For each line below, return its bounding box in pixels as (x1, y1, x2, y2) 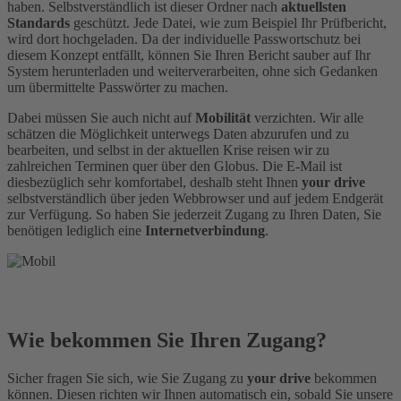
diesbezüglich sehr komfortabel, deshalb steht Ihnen (7, 174, 302, 190)
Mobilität (195, 109, 251, 125)
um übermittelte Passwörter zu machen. (7, 79, 228, 95)
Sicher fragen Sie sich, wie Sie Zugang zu (7, 371, 247, 387)
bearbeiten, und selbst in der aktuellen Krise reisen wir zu (7, 141, 329, 158)
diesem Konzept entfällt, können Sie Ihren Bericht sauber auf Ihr (7, 47, 371, 63)
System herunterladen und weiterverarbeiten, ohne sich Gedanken (7, 63, 378, 79)
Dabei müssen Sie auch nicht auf (7, 109, 195, 125)
